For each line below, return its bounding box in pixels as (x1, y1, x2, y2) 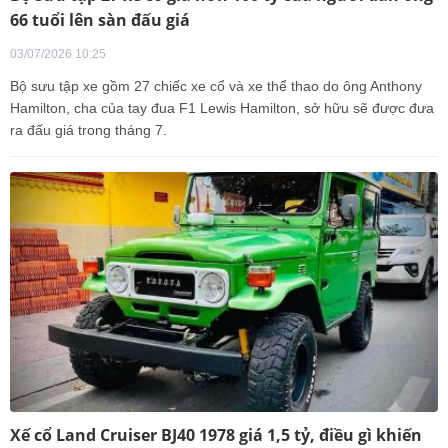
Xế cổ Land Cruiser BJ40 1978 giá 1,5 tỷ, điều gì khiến (10, 423, 422, 446)
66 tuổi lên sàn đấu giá (10, 8, 190, 31)
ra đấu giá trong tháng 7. (10, 121, 167, 138)
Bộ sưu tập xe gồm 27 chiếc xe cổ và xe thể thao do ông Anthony (10, 77, 422, 94)
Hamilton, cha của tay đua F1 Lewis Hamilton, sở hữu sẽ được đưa (10, 99, 434, 116)
